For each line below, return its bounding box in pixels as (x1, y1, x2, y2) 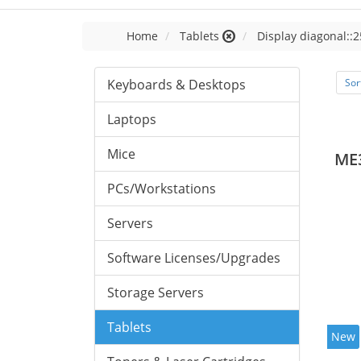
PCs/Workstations (107, 180, 216, 197)
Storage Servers (107, 284, 204, 301)
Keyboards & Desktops (107, 76, 246, 93)
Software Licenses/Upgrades (107, 249, 280, 267)
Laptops (107, 110, 156, 128)
